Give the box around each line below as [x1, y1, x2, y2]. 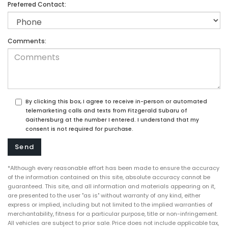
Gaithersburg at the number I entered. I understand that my [25, 116, 199, 124]
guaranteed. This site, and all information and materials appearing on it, [8, 182, 215, 190]
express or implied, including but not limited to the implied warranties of [8, 201, 213, 209]
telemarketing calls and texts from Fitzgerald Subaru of [25, 107, 187, 115]
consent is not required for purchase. [25, 125, 133, 133]
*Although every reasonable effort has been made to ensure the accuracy [8, 164, 219, 172]
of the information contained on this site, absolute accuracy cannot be [8, 173, 210, 181]
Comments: [8, 37, 46, 45]
